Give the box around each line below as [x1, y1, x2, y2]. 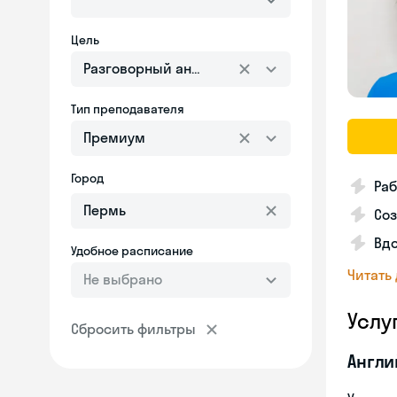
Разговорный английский [83, 59, 257, 77]
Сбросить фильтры [71, 320, 196, 338]
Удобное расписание [71, 243, 193, 259]
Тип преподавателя [71, 101, 184, 117]
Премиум [83, 128, 145, 146]
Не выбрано [83, 270, 162, 288]
